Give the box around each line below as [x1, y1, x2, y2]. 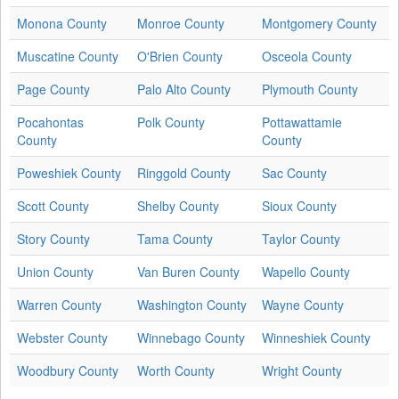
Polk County [137, 112, 205, 131]
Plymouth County [262, 79, 358, 98]
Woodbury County [17, 361, 118, 379]
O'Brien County [137, 46, 223, 65]
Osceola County [262, 46, 352, 65]
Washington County [137, 295, 247, 313]
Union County [17, 262, 94, 281]
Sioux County [262, 196, 337, 215]
